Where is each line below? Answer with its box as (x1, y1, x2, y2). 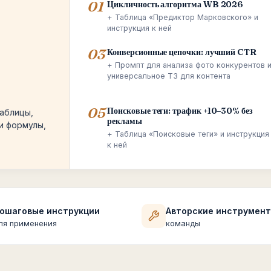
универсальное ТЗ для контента (107, 71, 231, 80)
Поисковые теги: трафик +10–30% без (107, 105, 253, 116)
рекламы (107, 116, 142, 126)
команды (166, 218, 200, 228)
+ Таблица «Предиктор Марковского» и (107, 13, 259, 22)
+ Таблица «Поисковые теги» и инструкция (107, 129, 270, 139)
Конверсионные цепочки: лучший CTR (107, 47, 256, 57)
